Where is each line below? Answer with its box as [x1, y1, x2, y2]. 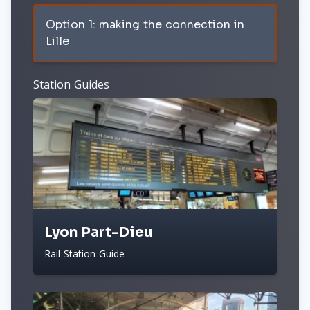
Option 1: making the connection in [46, 17, 244, 32]
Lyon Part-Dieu [44, 224, 153, 241]
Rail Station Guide [44, 247, 125, 260]
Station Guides [33, 77, 109, 92]
